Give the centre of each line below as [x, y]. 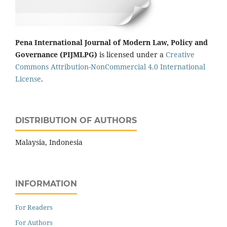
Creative [180, 55]
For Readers [34, 207]
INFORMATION [46, 184]
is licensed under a [131, 55]
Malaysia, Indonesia [49, 142]
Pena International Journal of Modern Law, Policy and [111, 43]
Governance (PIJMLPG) [56, 55]
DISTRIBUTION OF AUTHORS [76, 121]
